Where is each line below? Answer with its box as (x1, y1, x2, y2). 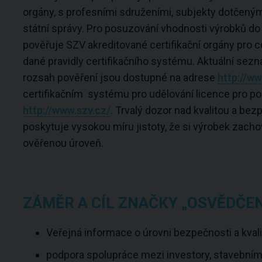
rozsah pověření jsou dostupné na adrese (22, 71, 218, 84)
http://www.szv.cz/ (22, 104, 111, 116)
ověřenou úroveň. (22, 137, 104, 149)
